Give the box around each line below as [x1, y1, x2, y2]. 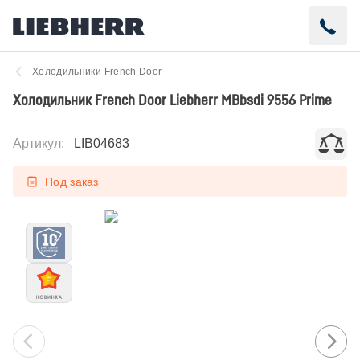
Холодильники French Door [32, 66, 162, 77]
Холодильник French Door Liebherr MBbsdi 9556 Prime [13, 91, 332, 108]
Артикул [13, 137, 61, 150]
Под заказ [45, 175, 99, 188]
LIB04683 [74, 137, 129, 150]
